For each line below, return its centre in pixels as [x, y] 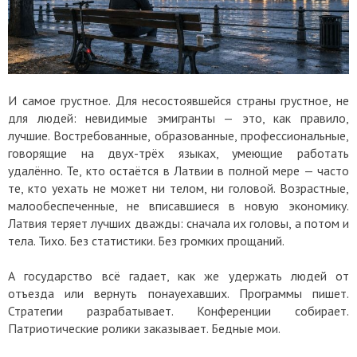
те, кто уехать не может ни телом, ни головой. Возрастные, [178, 188]
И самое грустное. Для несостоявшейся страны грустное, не [178, 100]
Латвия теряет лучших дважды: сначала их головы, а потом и [178, 223]
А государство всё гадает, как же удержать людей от [178, 275]
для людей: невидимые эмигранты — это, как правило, [178, 118]
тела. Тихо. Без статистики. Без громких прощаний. [146, 240]
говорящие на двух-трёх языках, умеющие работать [178, 153]
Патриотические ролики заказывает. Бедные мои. [145, 328]
